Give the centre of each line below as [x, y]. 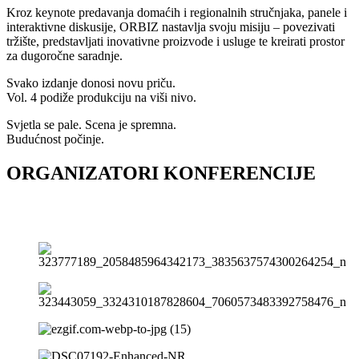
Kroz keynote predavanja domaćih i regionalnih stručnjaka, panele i [177, 12]
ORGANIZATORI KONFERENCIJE [161, 173]
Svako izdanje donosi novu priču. [91, 83]
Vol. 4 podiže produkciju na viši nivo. [101, 97]
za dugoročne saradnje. [65, 55]
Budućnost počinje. [55, 139]
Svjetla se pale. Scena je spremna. [91, 124]
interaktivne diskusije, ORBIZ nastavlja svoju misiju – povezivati [171, 26]
